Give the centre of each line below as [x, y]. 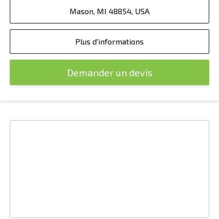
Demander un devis [109, 72]
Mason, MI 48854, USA [109, 11]
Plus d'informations [109, 41]
